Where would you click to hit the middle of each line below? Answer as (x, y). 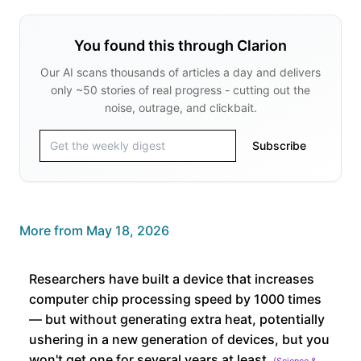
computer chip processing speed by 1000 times (175, 299)
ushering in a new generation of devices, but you (179, 339)
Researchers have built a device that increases (172, 278)
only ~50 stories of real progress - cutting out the (180, 89)
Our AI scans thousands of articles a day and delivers (180, 72)
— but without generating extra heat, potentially (177, 319)
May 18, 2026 (128, 230)
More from (53, 230)
